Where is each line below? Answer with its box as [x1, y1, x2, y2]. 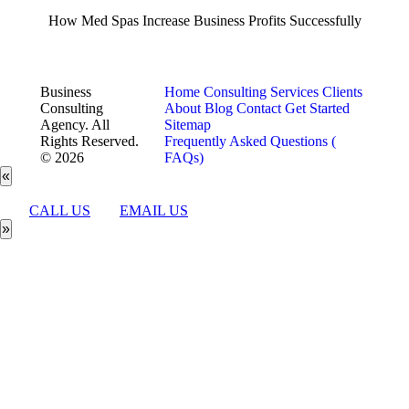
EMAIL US [120, 203, 188, 218]
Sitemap [164, 117, 212, 132]
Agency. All [40, 117, 110, 132]
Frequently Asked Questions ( [164, 133, 337, 149]
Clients [322, 84, 363, 100]
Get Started [285, 100, 351, 116]
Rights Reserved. [40, 133, 139, 149]
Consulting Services [204, 84, 320, 100]
